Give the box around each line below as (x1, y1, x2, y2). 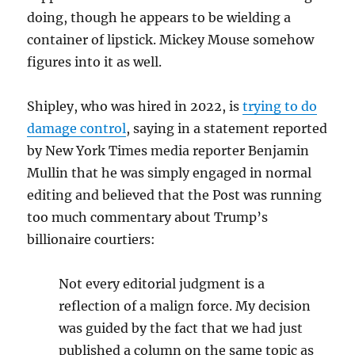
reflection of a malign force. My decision (59, 297, 311, 314)
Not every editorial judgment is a (59, 275, 265, 292)
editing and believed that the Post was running (27, 186, 323, 203)
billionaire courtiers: (27, 231, 156, 247)
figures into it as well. (27, 53, 162, 70)
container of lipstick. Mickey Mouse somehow (27, 31, 315, 48)
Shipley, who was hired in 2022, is (27, 97, 243, 114)
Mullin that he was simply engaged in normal (27, 164, 312, 181)
